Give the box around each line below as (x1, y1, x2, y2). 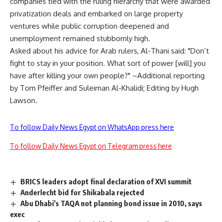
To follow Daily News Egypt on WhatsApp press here (10, 123, 174, 131)
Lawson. (10, 96, 37, 105)
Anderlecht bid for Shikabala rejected (20, 187, 145, 197)
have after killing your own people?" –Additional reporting (10, 71, 205, 80)
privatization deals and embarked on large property (10, 9, 183, 18)
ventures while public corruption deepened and (10, 21, 169, 31)
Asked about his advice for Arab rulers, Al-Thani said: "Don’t (10, 46, 209, 55)
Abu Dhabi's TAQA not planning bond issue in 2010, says (20, 198, 203, 208)
